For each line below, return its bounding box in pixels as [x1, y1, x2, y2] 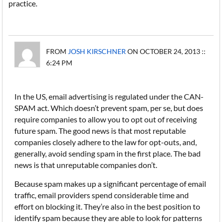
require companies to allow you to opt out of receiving [14, 114, 197, 124]
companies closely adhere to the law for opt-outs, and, [14, 137, 197, 147]
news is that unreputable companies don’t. [14, 160, 158, 169]
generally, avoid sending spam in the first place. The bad [14, 149, 201, 158]
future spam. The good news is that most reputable [14, 126, 186, 135]
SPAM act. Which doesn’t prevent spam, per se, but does [14, 103, 204, 112]
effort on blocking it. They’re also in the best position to [14, 202, 201, 211]
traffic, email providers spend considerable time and [14, 190, 189, 200]
